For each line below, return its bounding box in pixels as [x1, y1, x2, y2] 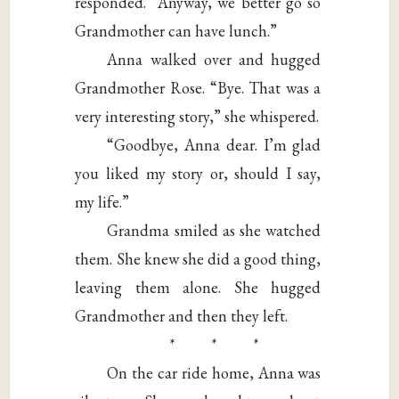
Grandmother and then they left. [75, 305, 289, 327]
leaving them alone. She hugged [75, 277, 322, 298]
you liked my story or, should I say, [75, 163, 322, 184]
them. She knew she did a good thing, [75, 248, 322, 270]
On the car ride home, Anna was [107, 362, 322, 384]
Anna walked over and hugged [107, 49, 322, 70]
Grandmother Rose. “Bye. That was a [75, 77, 322, 99]
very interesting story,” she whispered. [75, 106, 320, 127]
